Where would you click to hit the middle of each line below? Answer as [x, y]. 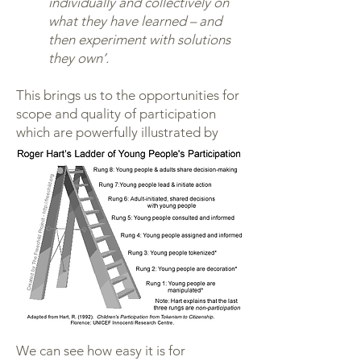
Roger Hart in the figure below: [108, 151]
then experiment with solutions [139, 39]
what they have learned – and [135, 21]
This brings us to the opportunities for [128, 95]
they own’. [79, 58]
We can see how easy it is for [101, 351]
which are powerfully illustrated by [117, 132]
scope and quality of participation [116, 114]
